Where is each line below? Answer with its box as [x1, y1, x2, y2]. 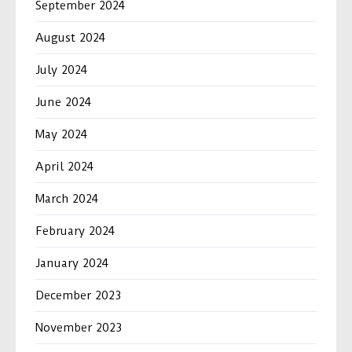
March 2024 [35, 192, 98, 207]
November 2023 [35, 321, 122, 335]
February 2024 [35, 224, 115, 239]
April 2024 [35, 159, 93, 174]
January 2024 [35, 256, 108, 271]
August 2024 [35, 31, 105, 46]
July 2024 [35, 63, 87, 78]
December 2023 [35, 288, 121, 303]
